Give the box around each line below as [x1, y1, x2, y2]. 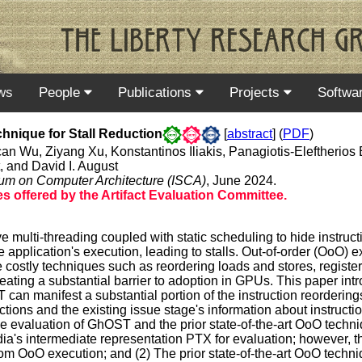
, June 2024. [206, 173, 276, 187]
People [39, 84, 84, 100]
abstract [227, 126, 272, 141]
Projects [229, 84, 284, 100]
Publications [118, 84, 196, 100]
